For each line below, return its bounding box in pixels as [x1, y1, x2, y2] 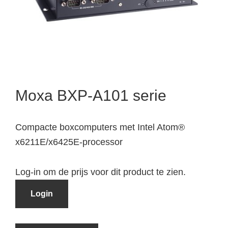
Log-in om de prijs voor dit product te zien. [15, 166, 186, 177]
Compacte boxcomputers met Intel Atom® [15, 122, 185, 132]
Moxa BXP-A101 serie [15, 87, 166, 104]
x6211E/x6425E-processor [15, 136, 123, 147]
